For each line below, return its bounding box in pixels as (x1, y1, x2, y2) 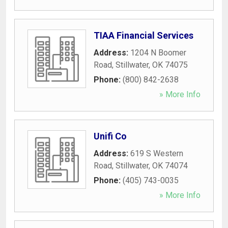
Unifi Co (94, 130, 127, 141)
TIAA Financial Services (94, 30, 193, 41)
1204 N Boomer (130, 47, 186, 58)
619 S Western (130, 148, 183, 158)
